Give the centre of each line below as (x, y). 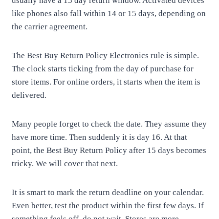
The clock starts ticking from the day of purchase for (103, 69)
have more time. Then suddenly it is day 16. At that (99, 137)
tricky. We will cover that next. (65, 164)
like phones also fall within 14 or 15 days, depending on (109, 13)
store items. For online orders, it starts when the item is (106, 82)
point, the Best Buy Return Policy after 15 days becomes (109, 150)
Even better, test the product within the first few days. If (108, 206)
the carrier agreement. (50, 27)
